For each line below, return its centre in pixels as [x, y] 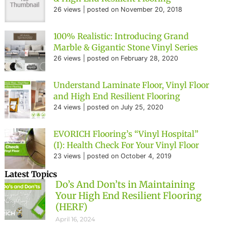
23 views [67, 156]
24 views [67, 107]
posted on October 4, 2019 [130, 156]
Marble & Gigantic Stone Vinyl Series [126, 47]
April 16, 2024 [76, 219]
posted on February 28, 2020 [133, 58]
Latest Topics [31, 174]
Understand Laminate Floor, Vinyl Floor [132, 85]
